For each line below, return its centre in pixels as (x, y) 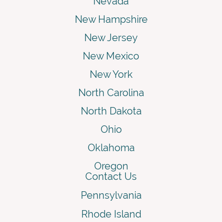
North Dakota (111, 111)
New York (111, 74)
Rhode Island (111, 214)
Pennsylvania (111, 195)
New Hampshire (111, 19)
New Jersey (111, 37)
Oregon (111, 166)
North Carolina (111, 92)
